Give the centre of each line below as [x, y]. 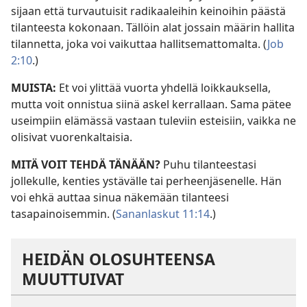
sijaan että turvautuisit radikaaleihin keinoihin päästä [148, 11]
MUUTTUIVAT [73, 279]
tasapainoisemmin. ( [63, 214]
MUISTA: [35, 88]
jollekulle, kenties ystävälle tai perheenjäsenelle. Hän [146, 181]
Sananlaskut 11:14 [163, 214]
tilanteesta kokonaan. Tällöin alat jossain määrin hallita [153, 27]
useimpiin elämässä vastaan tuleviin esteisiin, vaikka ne [153, 121]
